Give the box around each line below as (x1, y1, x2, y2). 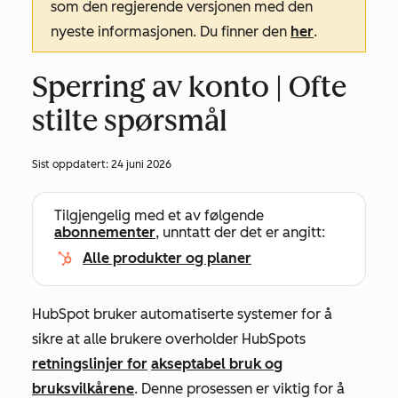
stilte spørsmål (32, 104, 227, 138)
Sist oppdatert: (32, 158, 111, 171)
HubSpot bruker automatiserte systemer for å (32, 306, 332, 322)
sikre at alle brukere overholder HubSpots (32, 330, 306, 347)
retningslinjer (32, 355, 127, 372)
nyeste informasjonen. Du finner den (51, 23, 291, 40)
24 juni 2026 (111, 158, 171, 171)
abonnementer (54, 224, 155, 241)
